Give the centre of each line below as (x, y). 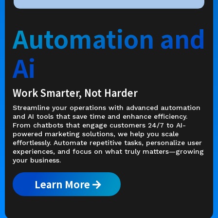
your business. (37, 160)
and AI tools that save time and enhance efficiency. (100, 116)
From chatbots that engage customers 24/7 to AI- (99, 125)
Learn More (62, 184)
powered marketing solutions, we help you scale (96, 134)
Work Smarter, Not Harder (75, 92)
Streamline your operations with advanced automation (107, 107)
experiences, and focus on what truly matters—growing (108, 151)
